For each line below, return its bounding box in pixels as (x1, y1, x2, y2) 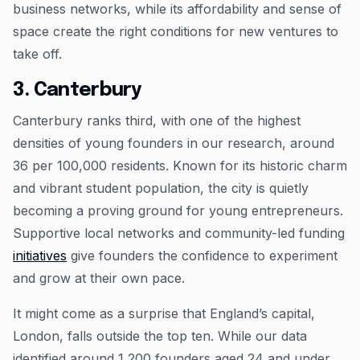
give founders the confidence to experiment (67, 247, 337, 264)
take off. (13, 45, 62, 62)
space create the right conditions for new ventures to (13, 22, 338, 39)
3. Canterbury (13, 80, 141, 100)
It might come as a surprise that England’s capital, (13, 305, 315, 321)
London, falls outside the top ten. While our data (13, 327, 307, 344)
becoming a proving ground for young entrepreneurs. (13, 202, 343, 219)
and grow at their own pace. (13, 269, 189, 286)
